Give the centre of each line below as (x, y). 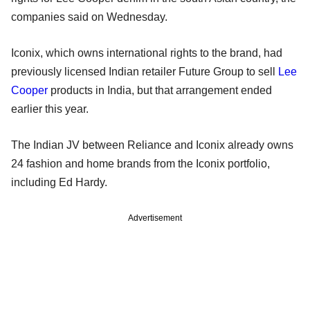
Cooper (29, 90)
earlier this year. (50, 109)
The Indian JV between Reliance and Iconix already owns (152, 145)
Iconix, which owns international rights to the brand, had (147, 53)
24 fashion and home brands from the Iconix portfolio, (140, 163)
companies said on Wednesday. (89, 17)
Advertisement (155, 218)
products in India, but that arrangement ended (160, 90)
